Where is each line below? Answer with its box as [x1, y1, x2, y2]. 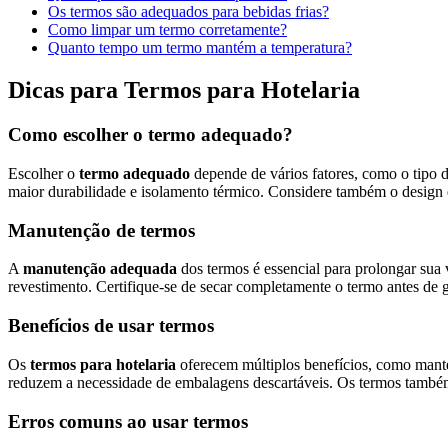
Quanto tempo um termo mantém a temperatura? [48, 39, 352, 57]
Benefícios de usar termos [8, 315, 214, 337]
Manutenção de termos [8, 219, 195, 241]
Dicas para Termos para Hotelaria [8, 77, 360, 104]
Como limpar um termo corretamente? [48, 21, 287, 39]
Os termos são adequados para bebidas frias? [48, 3, 329, 21]
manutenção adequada [23, 260, 181, 278]
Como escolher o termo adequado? [8, 124, 293, 146]
